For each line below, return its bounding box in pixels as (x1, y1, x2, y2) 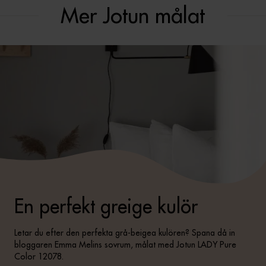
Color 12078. (14, 251, 64, 262)
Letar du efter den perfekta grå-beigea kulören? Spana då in (14, 227, 235, 239)
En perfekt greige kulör (14, 194, 198, 219)
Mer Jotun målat (61, 2, 205, 30)
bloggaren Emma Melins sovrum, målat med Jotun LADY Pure (14, 239, 236, 251)
